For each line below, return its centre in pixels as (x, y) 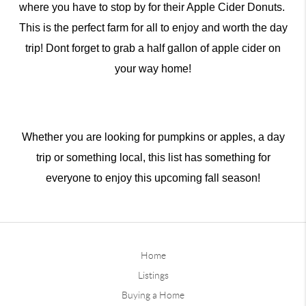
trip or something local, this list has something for (153, 158)
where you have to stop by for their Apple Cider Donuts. (153, 8)
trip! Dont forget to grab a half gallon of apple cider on (153, 48)
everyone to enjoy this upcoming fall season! (153, 178)
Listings (153, 276)
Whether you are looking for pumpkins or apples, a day (153, 137)
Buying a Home (153, 295)
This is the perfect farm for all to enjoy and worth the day (153, 28)
